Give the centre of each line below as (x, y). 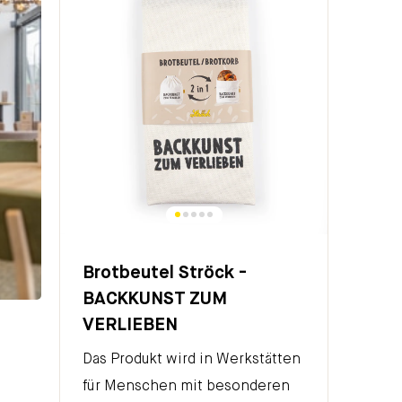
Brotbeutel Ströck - (165, 273)
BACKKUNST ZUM (155, 299)
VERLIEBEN (130, 325)
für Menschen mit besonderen (186, 386)
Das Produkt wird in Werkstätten (192, 359)
